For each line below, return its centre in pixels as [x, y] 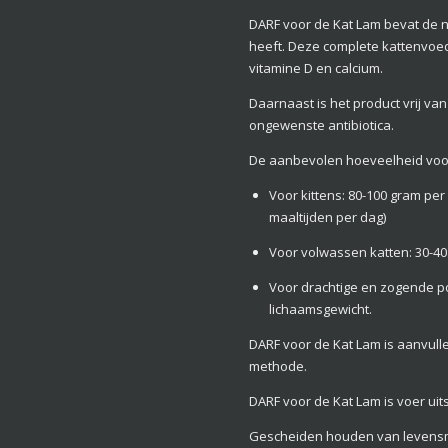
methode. [279, 365]
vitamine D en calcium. [317, 67]
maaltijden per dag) [327, 216]
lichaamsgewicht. [320, 308]
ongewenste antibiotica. [321, 124]
